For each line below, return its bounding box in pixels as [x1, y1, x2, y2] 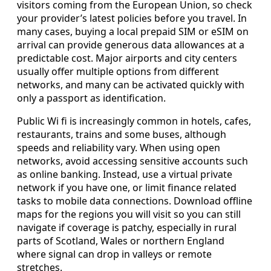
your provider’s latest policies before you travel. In [17, 11, 247, 25]
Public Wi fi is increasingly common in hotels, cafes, [17, 114, 251, 128]
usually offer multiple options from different [17, 64, 219, 78]
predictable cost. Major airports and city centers [17, 51, 237, 65]
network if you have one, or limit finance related [17, 180, 237, 194]
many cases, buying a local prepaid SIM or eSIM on [17, 24, 249, 38]
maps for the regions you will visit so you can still [17, 207, 241, 221]
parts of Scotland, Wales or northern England [17, 233, 224, 247]
